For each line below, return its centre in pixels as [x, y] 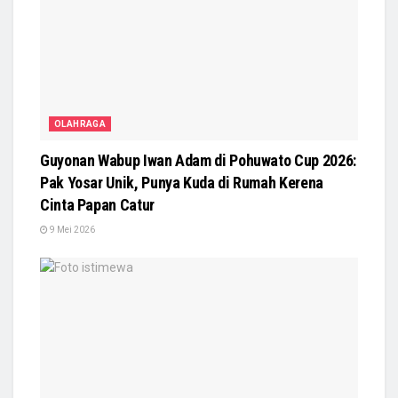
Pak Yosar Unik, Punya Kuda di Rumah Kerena [182, 182]
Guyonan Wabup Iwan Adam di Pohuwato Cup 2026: [198, 160]
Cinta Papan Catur [97, 204]
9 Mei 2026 [72, 229]
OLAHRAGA [80, 123]
